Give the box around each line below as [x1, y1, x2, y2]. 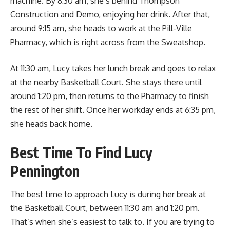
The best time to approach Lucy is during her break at [10, 189, 206, 200]
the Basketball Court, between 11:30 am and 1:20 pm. [10, 203, 200, 214]
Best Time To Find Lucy [10, 143, 152, 162]
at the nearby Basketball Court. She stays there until [10, 77, 202, 88]
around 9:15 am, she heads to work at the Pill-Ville [10, 23, 192, 34]
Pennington [10, 162, 80, 180]
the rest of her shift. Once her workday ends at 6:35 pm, [10, 105, 216, 116]
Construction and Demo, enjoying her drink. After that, [10, 9, 210, 20]
